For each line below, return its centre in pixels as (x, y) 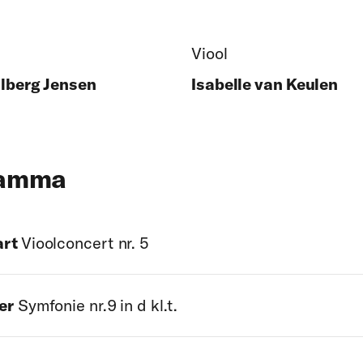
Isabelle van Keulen (265, 84)
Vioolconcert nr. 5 (85, 243)
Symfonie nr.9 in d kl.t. (95, 305)
